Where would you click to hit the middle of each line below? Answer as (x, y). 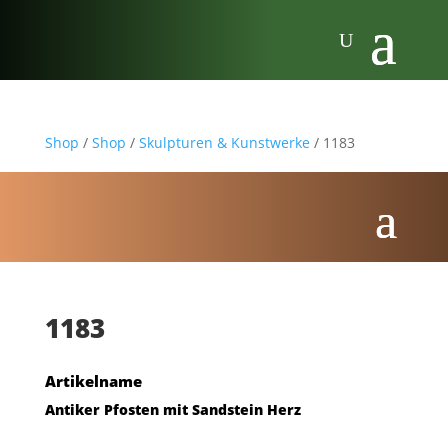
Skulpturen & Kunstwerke (224, 142)
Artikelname (93, 381)
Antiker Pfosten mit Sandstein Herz (172, 409)
